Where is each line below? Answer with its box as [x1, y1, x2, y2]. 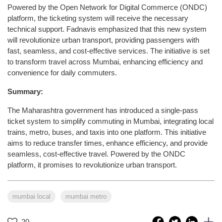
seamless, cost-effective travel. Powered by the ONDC [7, 149, 185, 158]
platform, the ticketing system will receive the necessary [7, 13, 188, 22]
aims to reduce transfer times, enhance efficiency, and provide [7, 138, 208, 147]
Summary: [7, 87, 43, 96]
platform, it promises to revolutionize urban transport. [7, 160, 177, 169]
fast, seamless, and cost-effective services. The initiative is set [7, 46, 210, 55]
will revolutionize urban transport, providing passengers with [7, 35, 199, 44]
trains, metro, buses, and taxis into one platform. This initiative [7, 127, 206, 136]
